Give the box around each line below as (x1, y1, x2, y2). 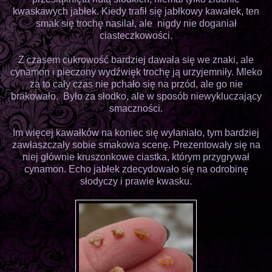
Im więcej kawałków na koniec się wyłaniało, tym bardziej (13, 127, 259, 138)
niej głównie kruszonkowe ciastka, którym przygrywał (22, 151, 250, 162)
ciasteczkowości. (100, 30, 172, 41)
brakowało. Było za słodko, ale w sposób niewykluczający (10, 90, 262, 101)
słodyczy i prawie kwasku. (80, 175, 192, 186)
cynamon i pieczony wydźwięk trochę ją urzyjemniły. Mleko (10, 66, 262, 77)
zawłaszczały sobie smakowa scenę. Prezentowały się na (12, 139, 260, 150)
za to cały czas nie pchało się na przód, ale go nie (29, 78, 243, 89)
